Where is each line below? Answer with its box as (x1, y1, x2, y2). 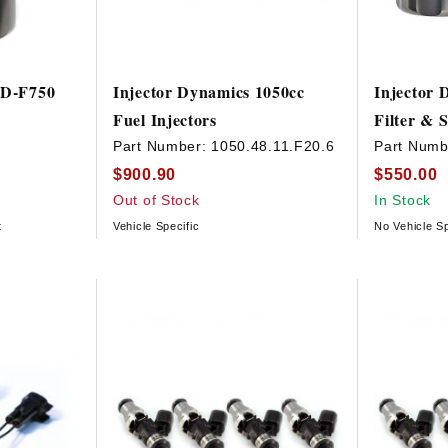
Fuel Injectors (113, 108, 217, 132)
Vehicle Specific (113, 219, 200, 232)
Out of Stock (113, 191, 200, 208)
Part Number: (113, 138, 212, 155)
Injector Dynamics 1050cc (113, 80, 305, 104)
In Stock (374, 191, 431, 208)
